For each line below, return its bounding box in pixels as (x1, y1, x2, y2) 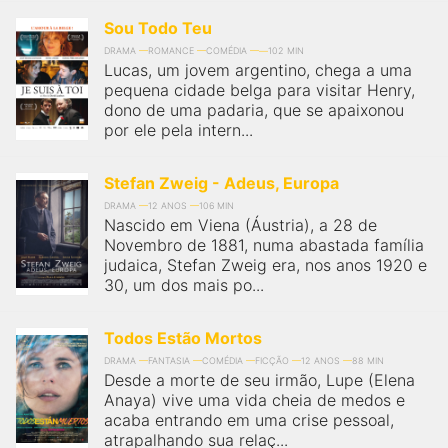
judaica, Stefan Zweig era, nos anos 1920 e (104, 255, 427, 275)
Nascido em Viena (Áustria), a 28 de (104, 215, 377, 235)
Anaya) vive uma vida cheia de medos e (104, 390, 405, 410)
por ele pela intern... (104, 120, 253, 140)
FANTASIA (148, 355, 190, 366)
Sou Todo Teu (104, 18, 212, 38)
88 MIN (352, 355, 384, 366)
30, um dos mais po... (104, 275, 264, 295)
